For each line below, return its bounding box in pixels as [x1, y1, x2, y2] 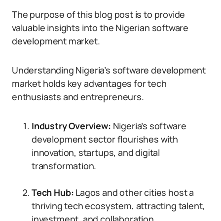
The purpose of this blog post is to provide [12, 8, 185, 20]
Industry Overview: [32, 120, 111, 132]
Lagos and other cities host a [74, 186, 194, 198]
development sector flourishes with [32, 133, 178, 145]
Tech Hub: [32, 186, 74, 198]
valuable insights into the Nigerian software [12, 22, 189, 34]
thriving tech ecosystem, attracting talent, [32, 200, 205, 212]
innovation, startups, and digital [32, 147, 160, 158]
